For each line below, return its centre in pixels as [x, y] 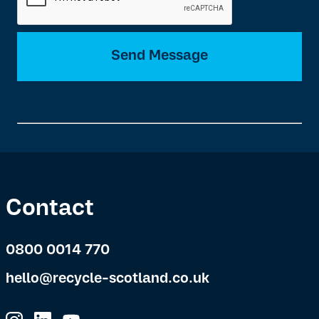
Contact [50, 209]
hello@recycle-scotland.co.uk [108, 279]
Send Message [159, 56]
